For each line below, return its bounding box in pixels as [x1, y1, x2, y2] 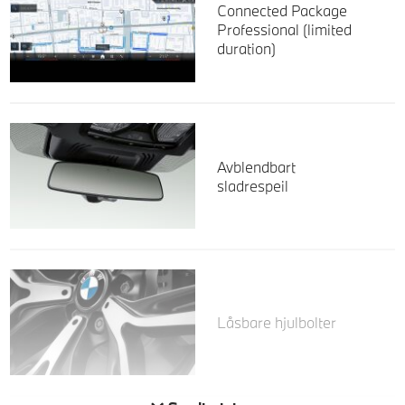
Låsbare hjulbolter [216, 313, 336, 333]
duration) [216, 39, 276, 59]
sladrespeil [216, 175, 288, 195]
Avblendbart [216, 156, 296, 176]
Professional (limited [216, 20, 352, 40]
